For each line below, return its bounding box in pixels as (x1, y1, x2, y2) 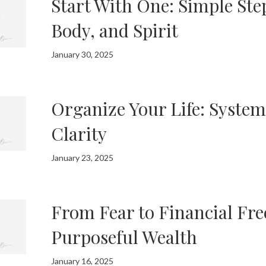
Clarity (51, 121, 107, 145)
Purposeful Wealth (51, 224, 198, 249)
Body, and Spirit (51, 18, 179, 42)
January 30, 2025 (51, 49, 114, 59)
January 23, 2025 (51, 152, 114, 163)
